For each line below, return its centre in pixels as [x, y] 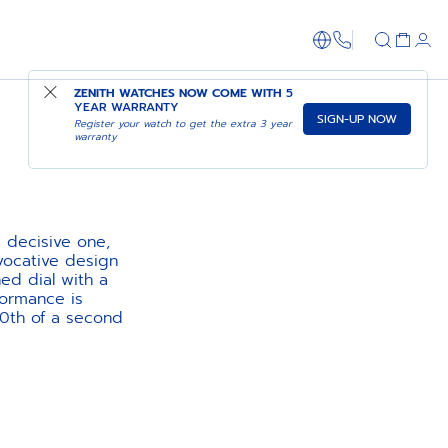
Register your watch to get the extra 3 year [183, 123]
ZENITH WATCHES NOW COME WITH [180, 93]
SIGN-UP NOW [357, 119]
